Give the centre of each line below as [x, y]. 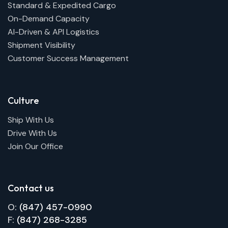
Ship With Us [31, 120]
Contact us [31, 188]
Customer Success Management [68, 59]
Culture [23, 101]
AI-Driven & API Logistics [53, 32]
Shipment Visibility [41, 45]
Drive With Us [32, 133]
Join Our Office [35, 146]
